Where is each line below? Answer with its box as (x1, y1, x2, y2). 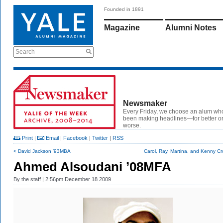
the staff (21, 176, 41, 182)
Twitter (92, 135, 108, 141)
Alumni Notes (165, 23, 217, 32)
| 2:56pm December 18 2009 (41, 176, 111, 182)
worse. (123, 122, 141, 129)
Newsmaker (123, 99, 167, 108)
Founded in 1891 (104, 6, 144, 12)
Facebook (63, 135, 88, 141)
